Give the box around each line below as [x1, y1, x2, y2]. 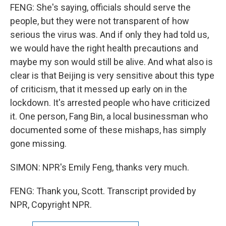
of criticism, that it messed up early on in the [10, 84, 187, 94]
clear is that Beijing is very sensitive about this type [10, 70, 214, 81]
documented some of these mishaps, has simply [10, 125, 206, 135]
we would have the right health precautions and [10, 43, 198, 53]
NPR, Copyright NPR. [10, 199, 92, 210]
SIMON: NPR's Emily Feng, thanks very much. [10, 162, 189, 173]
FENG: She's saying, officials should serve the [10, 2, 191, 13]
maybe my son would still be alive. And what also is [10, 56, 213, 67]
